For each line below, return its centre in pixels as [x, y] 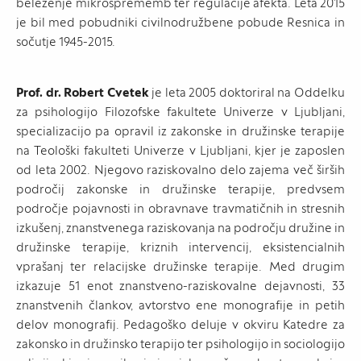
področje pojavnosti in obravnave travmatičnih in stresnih [180, 208]
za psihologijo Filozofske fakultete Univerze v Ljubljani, [180, 112]
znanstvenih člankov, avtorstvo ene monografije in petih [180, 305]
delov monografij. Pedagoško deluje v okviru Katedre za [180, 324]
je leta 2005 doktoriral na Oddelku [247, 92]
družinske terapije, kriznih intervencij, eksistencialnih [180, 247]
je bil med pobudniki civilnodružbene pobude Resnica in [180, 22]
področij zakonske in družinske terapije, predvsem [180, 189]
